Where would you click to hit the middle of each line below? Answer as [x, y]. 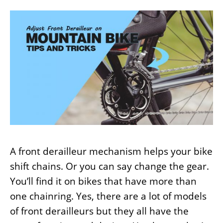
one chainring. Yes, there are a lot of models [108, 196]
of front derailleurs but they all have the [99, 211]
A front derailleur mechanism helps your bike [111, 151]
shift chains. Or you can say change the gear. [110, 166]
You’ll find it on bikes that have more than [103, 181]
